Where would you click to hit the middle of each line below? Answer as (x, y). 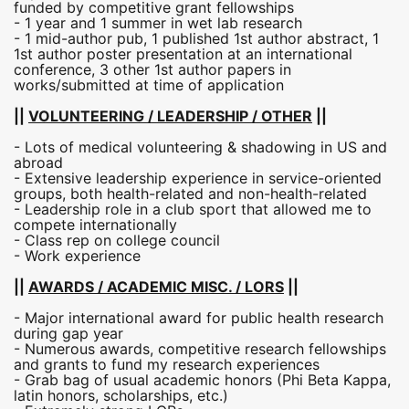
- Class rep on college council (117, 241)
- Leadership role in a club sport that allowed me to (193, 210)
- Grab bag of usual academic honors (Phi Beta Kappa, (202, 380)
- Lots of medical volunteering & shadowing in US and (200, 147)
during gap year (68, 334)
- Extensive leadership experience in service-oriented (198, 178)
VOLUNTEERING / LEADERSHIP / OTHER (170, 116)
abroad (38, 163)
